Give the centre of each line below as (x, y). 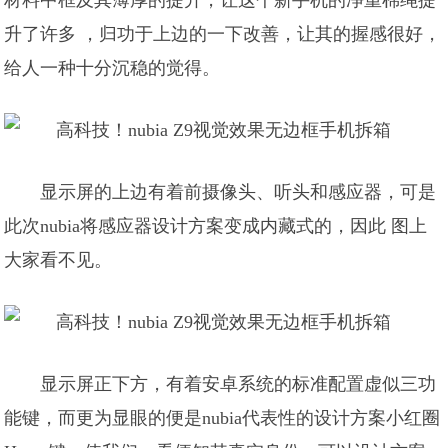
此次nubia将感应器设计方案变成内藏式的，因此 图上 (216, 226)
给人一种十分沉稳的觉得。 (112, 68)
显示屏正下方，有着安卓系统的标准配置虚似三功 (238, 384)
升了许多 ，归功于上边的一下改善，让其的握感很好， (223, 34)
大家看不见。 (58, 260)
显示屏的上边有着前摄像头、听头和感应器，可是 (238, 192)
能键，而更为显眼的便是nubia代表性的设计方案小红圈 (222, 418)
